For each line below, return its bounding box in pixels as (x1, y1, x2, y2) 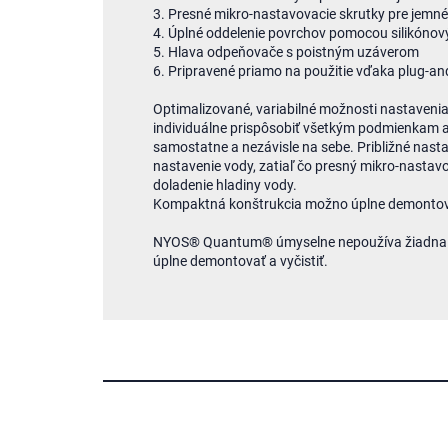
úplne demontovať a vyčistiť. (153, 253, 328, 269)
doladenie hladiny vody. (153, 177, 297, 193)
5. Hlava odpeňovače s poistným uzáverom (153, 44, 419, 60)
